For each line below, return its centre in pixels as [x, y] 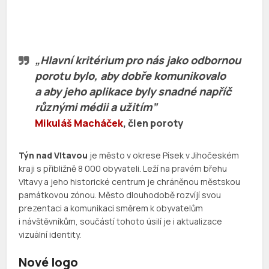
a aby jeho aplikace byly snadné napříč [133, 91]
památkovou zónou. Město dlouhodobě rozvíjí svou [120, 195]
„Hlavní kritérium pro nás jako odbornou [138, 60]
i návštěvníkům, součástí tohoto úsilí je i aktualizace [121, 221]
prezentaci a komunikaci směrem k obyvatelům [111, 208]
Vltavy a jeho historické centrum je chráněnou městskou [130, 181]
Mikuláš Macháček [79, 123]
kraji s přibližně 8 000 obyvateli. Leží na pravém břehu [123, 168]
